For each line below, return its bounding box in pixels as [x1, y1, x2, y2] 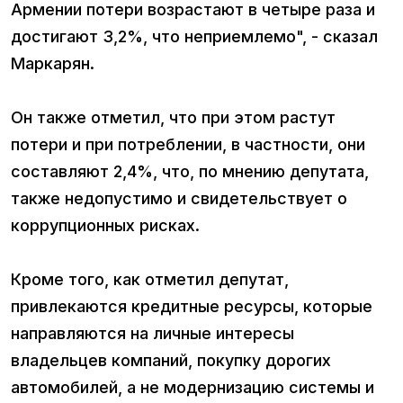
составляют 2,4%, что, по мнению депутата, [11, 161, 369, 181]
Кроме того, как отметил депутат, [11, 269, 289, 289]
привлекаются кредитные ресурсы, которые [11, 296, 372, 316]
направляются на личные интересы [11, 323, 294, 343]
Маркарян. [11, 53, 99, 73]
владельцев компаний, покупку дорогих [11, 350, 331, 370]
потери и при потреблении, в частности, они [11, 134, 365, 154]
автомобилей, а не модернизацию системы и [11, 377, 374, 397]
